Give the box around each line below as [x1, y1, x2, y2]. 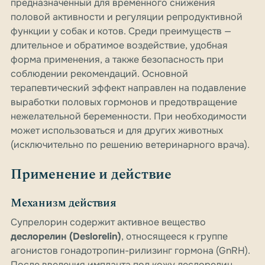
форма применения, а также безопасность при [11, 53, 224, 66]
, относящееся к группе [121, 230, 228, 243]
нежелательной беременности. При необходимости [11, 110, 247, 123]
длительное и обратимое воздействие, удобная [11, 39, 228, 52]
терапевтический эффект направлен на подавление [11, 82, 246, 95]
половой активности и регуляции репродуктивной [11, 11, 243, 24]
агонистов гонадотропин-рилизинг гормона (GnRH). [11, 244, 250, 257]
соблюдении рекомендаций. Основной [11, 67, 188, 80]
